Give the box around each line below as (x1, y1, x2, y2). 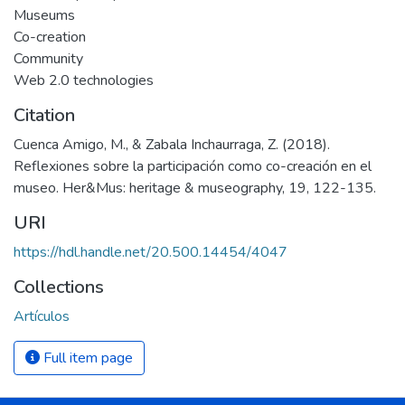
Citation (14, 102, 75, 127)
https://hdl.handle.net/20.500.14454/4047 (14, 241, 287, 262)
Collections (14, 274, 104, 299)
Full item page (40, 347, 133, 368)
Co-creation (14, 26, 86, 47)
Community (14, 48, 83, 69)
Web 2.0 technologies (14, 70, 154, 90)
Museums (14, 5, 75, 25)
